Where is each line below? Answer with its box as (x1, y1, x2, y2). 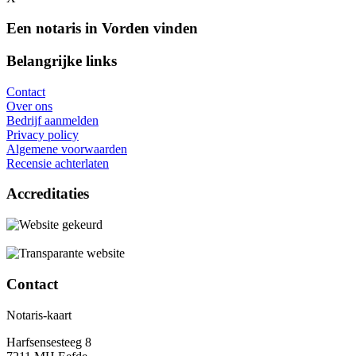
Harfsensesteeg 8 (6, 335, 91, 349)
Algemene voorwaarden (6, 141, 127, 156)
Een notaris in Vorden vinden (6, 20, 198, 37)
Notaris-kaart (6, 308, 72, 322)
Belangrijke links (6, 52, 117, 69)
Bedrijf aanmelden (6, 113, 99, 127)
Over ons (6, 99, 52, 113)
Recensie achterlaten (6, 156, 109, 170)
